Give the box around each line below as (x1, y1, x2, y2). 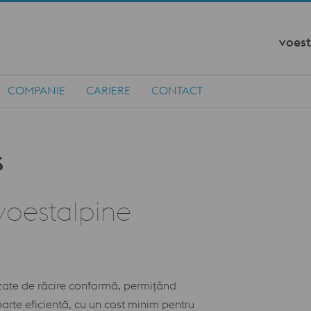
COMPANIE (8, 83, 65, 97)
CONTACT (151, 83, 203, 97)
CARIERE (86, 83, 131, 97)
